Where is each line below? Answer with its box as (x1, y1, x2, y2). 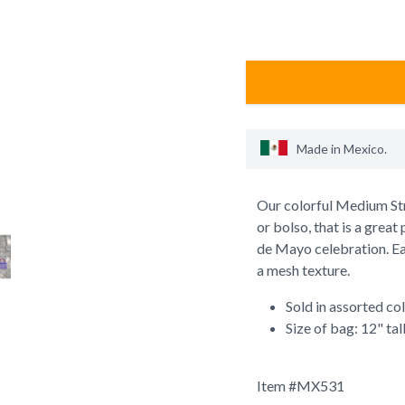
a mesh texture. (257, 261, 353, 279)
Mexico (344, 141, 384, 157)
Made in (297, 141, 341, 157)
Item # (257, 377, 297, 395)
